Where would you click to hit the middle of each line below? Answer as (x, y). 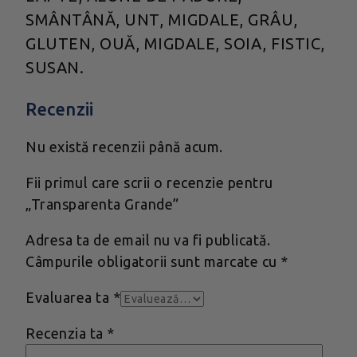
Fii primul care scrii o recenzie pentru (149, 183)
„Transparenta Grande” (102, 204)
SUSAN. (55, 67)
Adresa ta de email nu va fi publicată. (148, 240)
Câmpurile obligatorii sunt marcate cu (153, 262)
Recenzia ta (66, 333)
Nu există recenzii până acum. (124, 147)
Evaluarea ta (69, 298)
